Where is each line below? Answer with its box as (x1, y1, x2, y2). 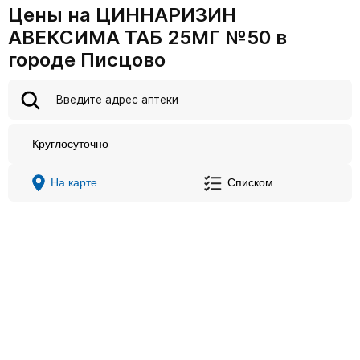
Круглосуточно (32, 137, 108, 150)
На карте (51, 177, 97, 189)
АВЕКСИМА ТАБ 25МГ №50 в (8, 26, 287, 49)
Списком (227, 177, 273, 189)
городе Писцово (8, 48, 166, 72)
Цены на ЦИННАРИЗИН (8, 3, 236, 27)
